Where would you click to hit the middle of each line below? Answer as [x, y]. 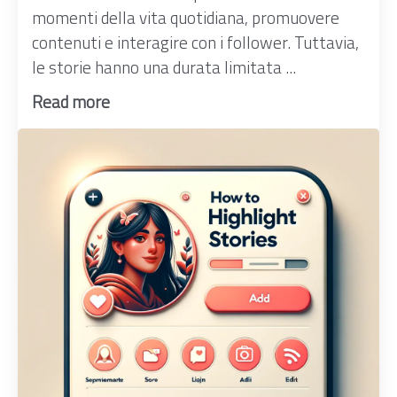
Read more [71, 102]
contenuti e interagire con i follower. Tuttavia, [196, 43]
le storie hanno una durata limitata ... [164, 67]
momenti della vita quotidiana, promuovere [186, 18]
